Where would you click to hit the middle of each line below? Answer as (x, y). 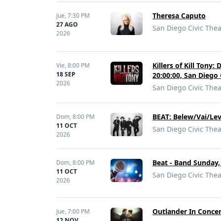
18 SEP (66, 74)
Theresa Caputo (179, 16)
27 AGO (67, 24)
